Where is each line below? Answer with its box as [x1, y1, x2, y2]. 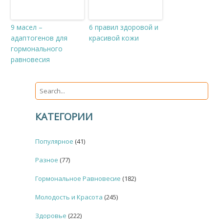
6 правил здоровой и [89, 22, 159, 32]
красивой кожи [89, 33, 139, 43]
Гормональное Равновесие [35, 174, 121, 183]
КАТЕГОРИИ [35, 109, 93, 123]
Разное [35, 155, 59, 164]
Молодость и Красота [35, 192, 103, 201]
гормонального [11, 44, 63, 53]
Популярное [35, 136, 74, 146]
